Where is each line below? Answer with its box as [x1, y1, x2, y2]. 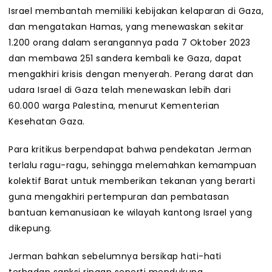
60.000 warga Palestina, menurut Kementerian [8, 100, 220, 112]
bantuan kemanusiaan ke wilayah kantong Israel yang [8, 206, 252, 219]
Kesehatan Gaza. [8, 115, 85, 128]
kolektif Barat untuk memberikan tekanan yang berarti [8, 175, 255, 188]
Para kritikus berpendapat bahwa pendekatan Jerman [8, 143, 252, 156]
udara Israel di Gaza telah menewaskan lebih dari [8, 84, 231, 97]
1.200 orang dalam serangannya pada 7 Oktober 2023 [8, 36, 251, 49]
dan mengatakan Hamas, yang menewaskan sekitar [8, 21, 244, 33]
